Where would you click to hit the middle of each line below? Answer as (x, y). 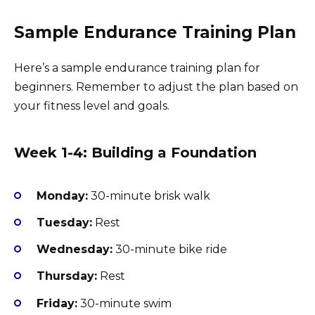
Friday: (57, 303)
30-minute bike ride (170, 250)
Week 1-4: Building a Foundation (135, 152)
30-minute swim (124, 303)
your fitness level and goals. (92, 105)
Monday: (62, 195)
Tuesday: (64, 223)
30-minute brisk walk (149, 195)
